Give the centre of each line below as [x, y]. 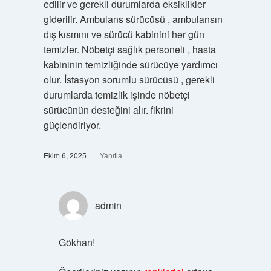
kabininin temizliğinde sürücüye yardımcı [130, 64]
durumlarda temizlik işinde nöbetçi [116, 94]
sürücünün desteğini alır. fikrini [108, 109]
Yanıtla [111, 155]
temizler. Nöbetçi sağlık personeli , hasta [129, 49]
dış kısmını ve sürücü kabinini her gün [124, 34]
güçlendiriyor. [72, 125]
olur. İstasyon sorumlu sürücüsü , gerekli [129, 79]
